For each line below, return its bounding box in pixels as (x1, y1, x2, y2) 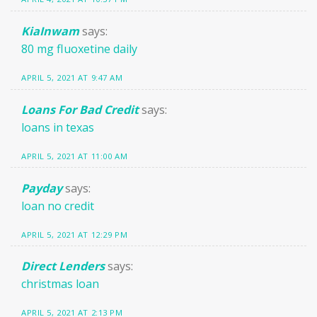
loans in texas (21, 119, 94, 135)
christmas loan (21, 276, 99, 292)
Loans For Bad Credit (21, 101, 139, 117)
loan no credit (21, 197, 94, 214)
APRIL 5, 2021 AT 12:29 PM (21, 229, 128, 240)
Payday (21, 180, 62, 196)
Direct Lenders (21, 258, 105, 275)
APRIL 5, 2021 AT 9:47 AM (21, 71, 123, 83)
